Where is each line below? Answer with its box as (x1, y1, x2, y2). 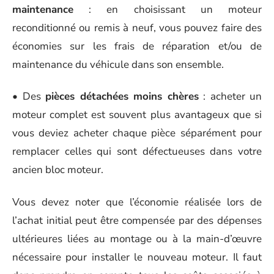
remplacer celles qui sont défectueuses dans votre (12, 144, 262, 158)
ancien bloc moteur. (12, 163, 103, 177)
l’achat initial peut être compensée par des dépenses (12, 213, 262, 228)
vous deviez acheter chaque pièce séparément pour (12, 126, 262, 140)
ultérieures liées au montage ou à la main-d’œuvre (12, 231, 262, 246)
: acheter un (198, 89, 262, 103)
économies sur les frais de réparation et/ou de (12, 39, 262, 53)
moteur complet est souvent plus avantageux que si (12, 108, 262, 122)
